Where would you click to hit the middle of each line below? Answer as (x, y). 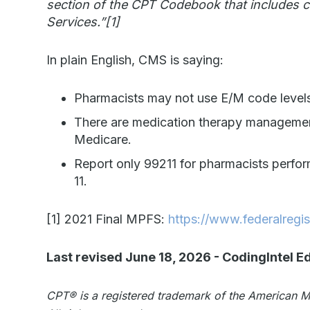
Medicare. (103, 139)
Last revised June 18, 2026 (129, 257)
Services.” (76, 22)
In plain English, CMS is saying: (135, 60)
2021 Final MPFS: (115, 219)
